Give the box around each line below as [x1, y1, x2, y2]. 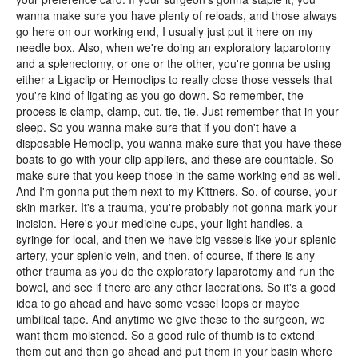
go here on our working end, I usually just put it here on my [16, 23, 313, 39]
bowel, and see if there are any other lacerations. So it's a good [16, 279, 336, 295]
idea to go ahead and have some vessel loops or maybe [16, 295, 300, 311]
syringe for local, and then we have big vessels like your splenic [16, 231, 336, 247]
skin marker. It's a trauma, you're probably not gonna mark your [16, 199, 337, 215]
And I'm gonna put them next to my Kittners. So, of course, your [16, 183, 337, 199]
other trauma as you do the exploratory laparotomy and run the [16, 263, 335, 279]
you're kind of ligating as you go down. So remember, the [16, 87, 304, 103]
